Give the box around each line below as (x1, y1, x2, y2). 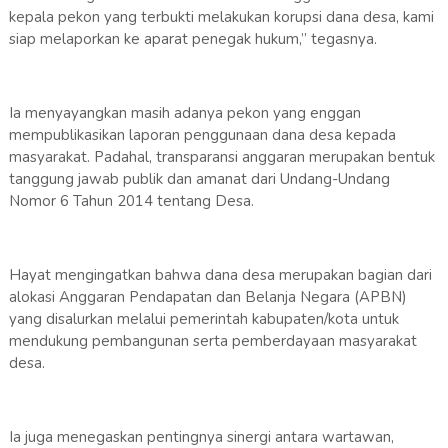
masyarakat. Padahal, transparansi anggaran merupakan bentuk (8, 147, 435, 168)
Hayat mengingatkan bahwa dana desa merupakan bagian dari (8, 265, 432, 286)
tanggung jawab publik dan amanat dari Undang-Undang (8, 169, 390, 190)
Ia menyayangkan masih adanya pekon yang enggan (8, 103, 361, 124)
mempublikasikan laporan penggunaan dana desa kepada (8, 125, 396, 146)
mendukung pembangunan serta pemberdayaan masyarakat (8, 331, 417, 352)
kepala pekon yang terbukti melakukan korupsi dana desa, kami (8, 7, 434, 28)
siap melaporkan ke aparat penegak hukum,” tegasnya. (8, 29, 377, 50)
